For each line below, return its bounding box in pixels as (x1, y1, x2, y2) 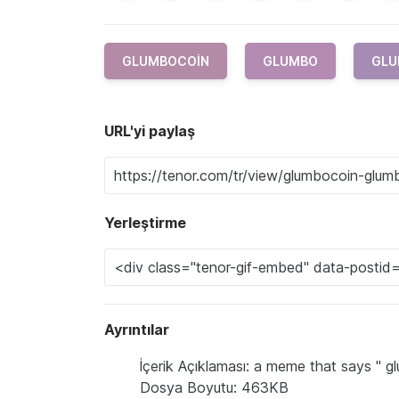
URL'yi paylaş (104, 122, 195, 141)
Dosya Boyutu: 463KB (140, 379, 289, 397)
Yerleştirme (104, 214, 186, 232)
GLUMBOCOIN (122, 53, 209, 69)
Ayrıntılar (104, 321, 169, 339)
